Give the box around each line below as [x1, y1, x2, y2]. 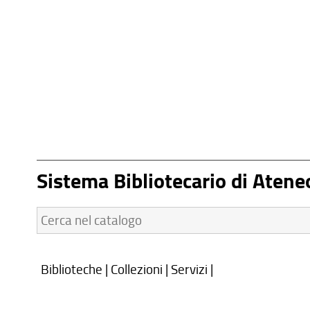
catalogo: [35, 247, 92, 268]
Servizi [171, 259, 208, 279]
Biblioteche [41, 259, 103, 279]
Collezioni [111, 259, 163, 279]
